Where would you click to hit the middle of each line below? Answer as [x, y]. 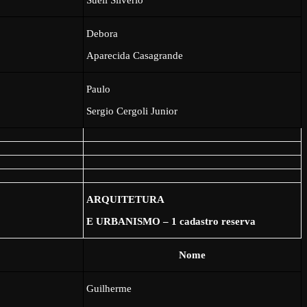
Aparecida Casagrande [135, 55]
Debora [102, 33]
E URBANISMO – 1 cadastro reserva [171, 221]
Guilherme [109, 288]
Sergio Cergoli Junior [132, 111]
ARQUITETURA [126, 199]
